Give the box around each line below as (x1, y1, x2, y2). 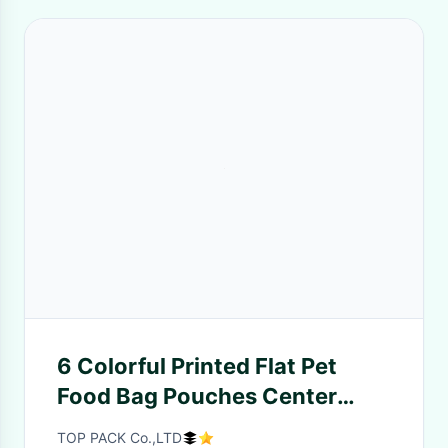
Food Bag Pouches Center (57, 383, 337, 409)
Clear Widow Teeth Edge (57, 413, 322, 439)
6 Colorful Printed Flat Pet (57, 353, 337, 379)
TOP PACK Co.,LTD (57, 429, 182, 446)
